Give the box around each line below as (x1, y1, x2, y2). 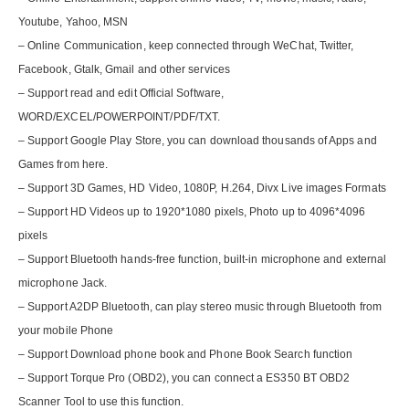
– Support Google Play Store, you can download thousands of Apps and (18, 134, 377, 148)
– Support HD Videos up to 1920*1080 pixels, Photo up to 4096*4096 (18, 205, 366, 219)
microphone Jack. (18, 277, 108, 290)
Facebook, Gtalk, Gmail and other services (18, 63, 230, 77)
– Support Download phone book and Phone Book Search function (18, 348, 353, 362)
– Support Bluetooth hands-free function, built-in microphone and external (18, 253, 387, 267)
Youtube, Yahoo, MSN (18, 16, 129, 29)
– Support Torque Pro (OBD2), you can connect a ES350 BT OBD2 (18, 372, 351, 385)
